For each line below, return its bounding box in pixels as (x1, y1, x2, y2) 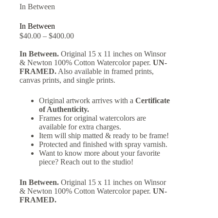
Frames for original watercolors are (39, 114, 146, 123)
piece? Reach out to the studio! (39, 158, 133, 166)
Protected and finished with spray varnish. (39, 140, 167, 149)
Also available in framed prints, (56, 67, 154, 76)
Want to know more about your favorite (39, 149, 160, 158)
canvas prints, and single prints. (19, 76, 115, 85)
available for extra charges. (39, 123, 121, 131)
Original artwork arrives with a (39, 96, 135, 105)
